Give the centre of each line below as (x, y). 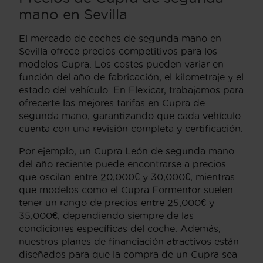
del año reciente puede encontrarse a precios (122, 163)
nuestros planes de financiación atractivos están (129, 241)
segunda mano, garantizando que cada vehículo (130, 115)
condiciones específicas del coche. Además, (120, 228)
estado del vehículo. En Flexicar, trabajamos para (131, 90)
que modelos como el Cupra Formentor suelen (126, 189)
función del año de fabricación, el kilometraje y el (131, 77)
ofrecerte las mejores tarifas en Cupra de (112, 102)
